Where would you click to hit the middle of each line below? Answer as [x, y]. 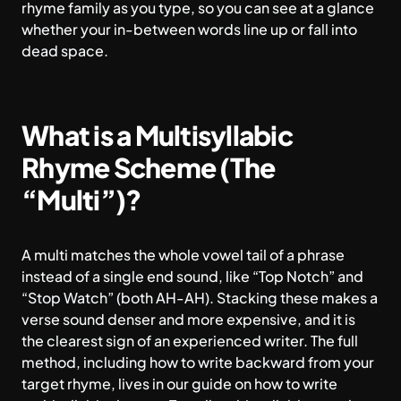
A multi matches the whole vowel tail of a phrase [183, 255]
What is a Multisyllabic [157, 135]
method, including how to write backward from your [198, 362]
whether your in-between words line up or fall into [189, 29]
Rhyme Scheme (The [149, 167]
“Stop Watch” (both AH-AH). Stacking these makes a [200, 298]
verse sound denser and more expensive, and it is [188, 319]
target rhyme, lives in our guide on [138, 384]
